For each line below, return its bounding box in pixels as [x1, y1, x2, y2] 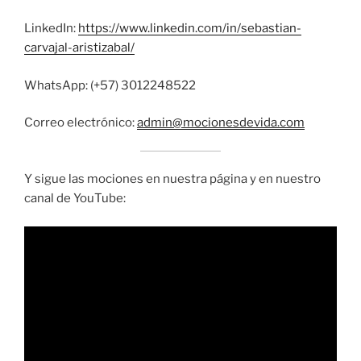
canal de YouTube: [24, 191, 126, 206]
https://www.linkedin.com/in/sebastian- [78, 21, 301, 36]
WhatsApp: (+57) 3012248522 [24, 77, 196, 93]
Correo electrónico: [24, 115, 137, 131]
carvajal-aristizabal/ [24, 40, 135, 56]
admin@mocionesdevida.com [137, 115, 305, 131]
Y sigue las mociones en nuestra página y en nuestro [24, 172, 321, 187]
